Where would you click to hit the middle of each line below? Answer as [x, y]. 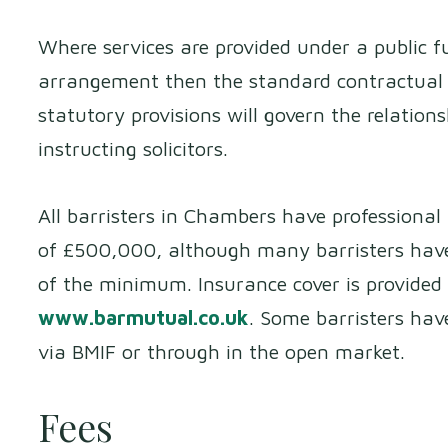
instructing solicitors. [139, 148]
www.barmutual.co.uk [143, 318]
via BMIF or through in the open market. [221, 352]
